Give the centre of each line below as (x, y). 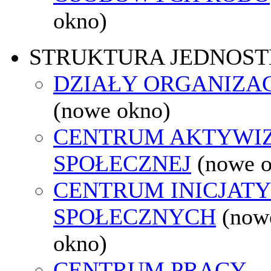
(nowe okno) (112, 110)
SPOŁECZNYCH (135, 216)
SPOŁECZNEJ (122, 163)
